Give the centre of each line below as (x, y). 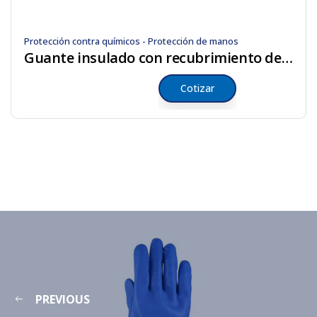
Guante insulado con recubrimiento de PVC (287, 58)
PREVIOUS (63, 299)
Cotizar (197, 88)
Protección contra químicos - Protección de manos (131, 41)
